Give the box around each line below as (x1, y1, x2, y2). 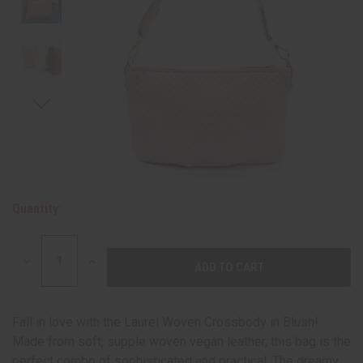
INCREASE (86, 253, 139, 268)
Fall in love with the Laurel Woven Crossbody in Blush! (12, 314, 318, 331)
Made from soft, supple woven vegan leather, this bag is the (12, 334, 351, 350)
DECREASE (20, 253, 76, 268)
